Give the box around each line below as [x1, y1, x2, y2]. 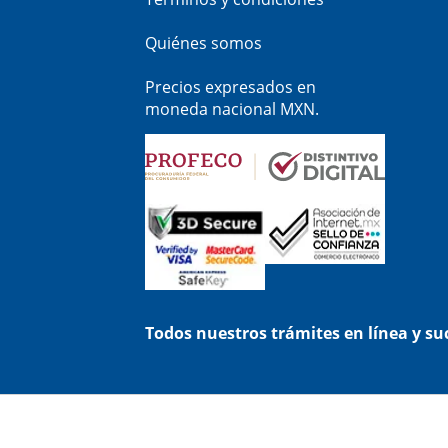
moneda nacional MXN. [145, 98, 319, 121]
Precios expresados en [145, 76, 316, 99]
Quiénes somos [145, 32, 262, 55]
